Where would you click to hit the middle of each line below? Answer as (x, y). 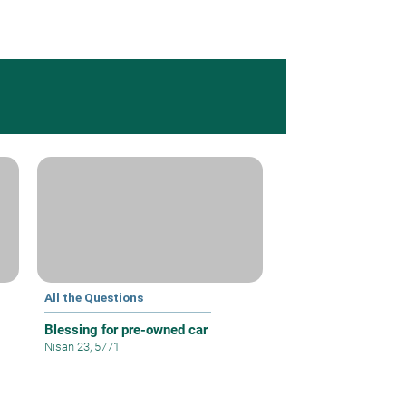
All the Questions (94, 298)
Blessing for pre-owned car (126, 330)
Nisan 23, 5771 (82, 347)
